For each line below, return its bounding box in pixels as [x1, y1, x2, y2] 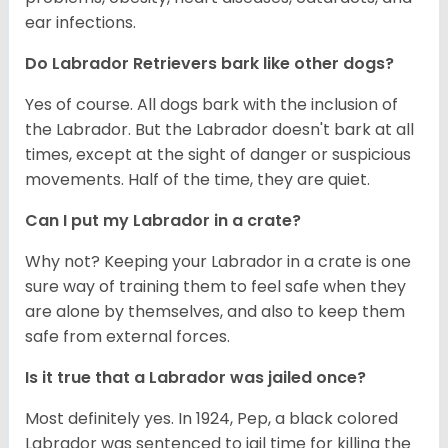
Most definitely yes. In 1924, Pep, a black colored [25, 407, 398, 431]
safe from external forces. [25, 325, 234, 349]
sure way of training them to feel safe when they [25, 275, 406, 299]
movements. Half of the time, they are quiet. [25, 168, 370, 192]
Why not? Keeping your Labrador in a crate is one [25, 250, 411, 274]
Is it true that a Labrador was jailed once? [25, 366, 370, 390]
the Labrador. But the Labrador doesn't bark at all [25, 118, 414, 142]
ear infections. [25, 11, 136, 35]
